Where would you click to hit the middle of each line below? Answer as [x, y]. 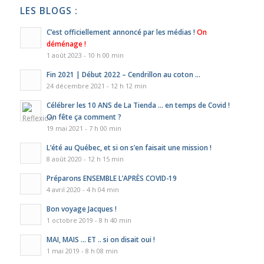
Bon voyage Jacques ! [81, 208]
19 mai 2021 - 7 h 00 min [84, 128]
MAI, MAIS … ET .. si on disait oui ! [100, 239]
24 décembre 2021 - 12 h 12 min [96, 85]
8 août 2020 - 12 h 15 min [85, 159]
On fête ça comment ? [84, 116]
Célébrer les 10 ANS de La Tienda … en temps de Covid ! [138, 105]
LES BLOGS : [49, 11]
